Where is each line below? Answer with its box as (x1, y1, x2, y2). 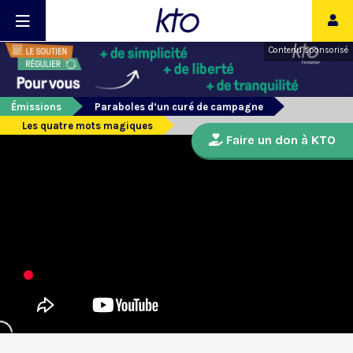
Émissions (11, 101, 61, 113)
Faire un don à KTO (223, 132, 336, 148)
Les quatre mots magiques (22, 120, 153, 132)
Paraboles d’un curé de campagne (95, 101, 263, 113)
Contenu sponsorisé (269, 45, 348, 55)
